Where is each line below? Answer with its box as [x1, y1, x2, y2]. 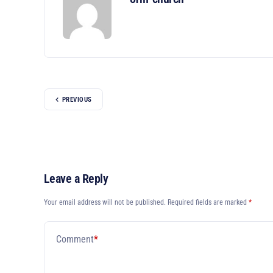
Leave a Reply [44, 171, 108, 186]
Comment [56, 233, 94, 245]
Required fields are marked [168, 198, 249, 207]
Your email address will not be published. [44, 198, 166, 207]
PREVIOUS [62, 95, 92, 104]
